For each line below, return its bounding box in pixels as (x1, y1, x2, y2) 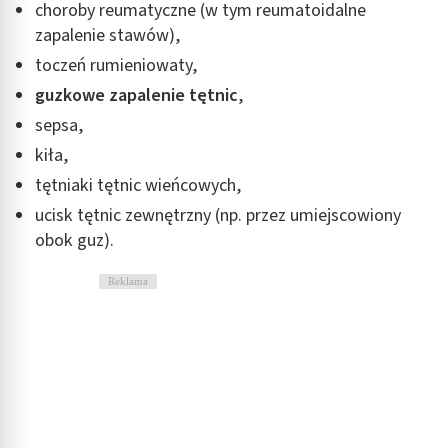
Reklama (107, 274, 148, 287)
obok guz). (35, 227, 114, 253)
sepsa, (35, 112, 83, 138)
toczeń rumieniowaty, (35, 52, 197, 78)
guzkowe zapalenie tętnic (35, 82, 238, 108)
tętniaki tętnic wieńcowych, (35, 172, 241, 198)
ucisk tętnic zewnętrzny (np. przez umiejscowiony (35, 202, 401, 228)
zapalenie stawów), (35, 22, 180, 48)
